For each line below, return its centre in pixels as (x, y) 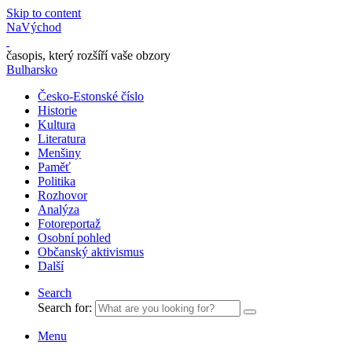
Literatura (62, 139)
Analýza (59, 209)
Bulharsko (32, 70)
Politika (57, 181)
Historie (57, 110)
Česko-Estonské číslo (91, 96)
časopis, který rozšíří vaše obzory (88, 55)
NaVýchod (34, 27)
